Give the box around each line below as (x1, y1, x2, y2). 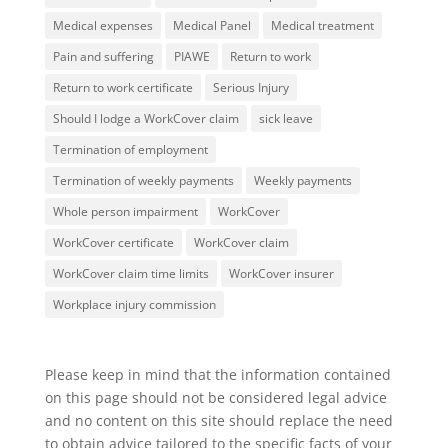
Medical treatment (270, 16, 374, 34)
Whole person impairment (52, 202, 198, 220)
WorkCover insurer (228, 264, 334, 282)
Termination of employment (52, 140, 208, 158)
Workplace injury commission (52, 295, 216, 313)
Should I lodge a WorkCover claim (52, 109, 239, 127)
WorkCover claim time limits (52, 264, 209, 282)
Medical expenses (52, 16, 153, 34)
